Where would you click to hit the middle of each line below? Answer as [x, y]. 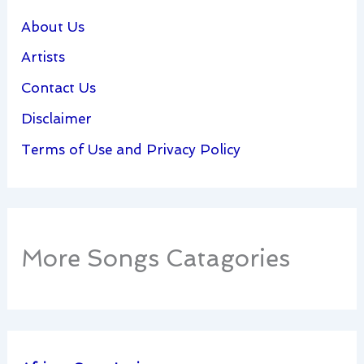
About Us [53, 26]
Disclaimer [57, 118]
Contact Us [59, 88]
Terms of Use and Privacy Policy [131, 149]
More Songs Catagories [156, 259]
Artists [43, 57]
